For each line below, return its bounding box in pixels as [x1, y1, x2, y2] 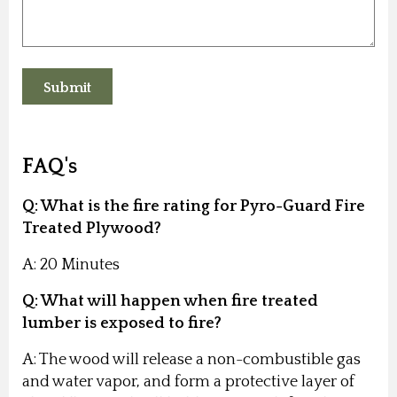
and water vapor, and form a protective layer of [22, 372, 354, 391]
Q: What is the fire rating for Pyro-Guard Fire [22, 197, 365, 215]
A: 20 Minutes [22, 255, 120, 274]
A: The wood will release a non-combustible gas [22, 350, 361, 369]
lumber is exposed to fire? [22, 314, 222, 332]
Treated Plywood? [22, 219, 161, 237]
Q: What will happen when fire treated [22, 292, 318, 310]
